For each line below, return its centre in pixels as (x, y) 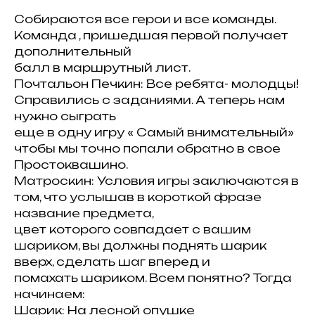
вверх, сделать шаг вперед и (112, 262)
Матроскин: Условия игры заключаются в (156, 181)
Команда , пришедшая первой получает (151, 35)
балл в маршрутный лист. (102, 67)
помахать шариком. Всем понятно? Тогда (153, 278)
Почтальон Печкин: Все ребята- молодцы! (156, 84)
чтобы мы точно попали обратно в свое (147, 148)
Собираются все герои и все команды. (145, 19)
